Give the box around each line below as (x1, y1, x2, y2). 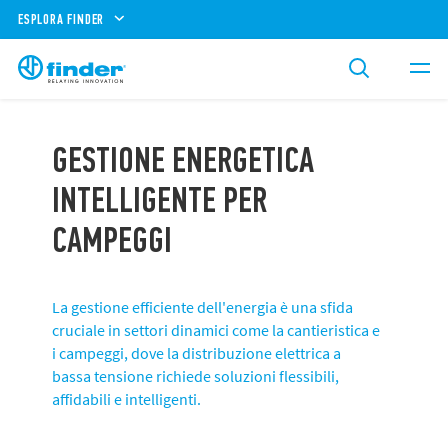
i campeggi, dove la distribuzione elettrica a (52, 343, 341, 363)
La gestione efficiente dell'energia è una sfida (52, 297, 353, 317)
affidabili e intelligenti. (52, 389, 201, 409)
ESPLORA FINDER (18, 10, 105, 28)
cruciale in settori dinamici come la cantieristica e (52, 320, 380, 340)
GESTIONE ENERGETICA (52, 139, 314, 182)
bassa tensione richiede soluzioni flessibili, (52, 366, 339, 386)
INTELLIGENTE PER (52, 179, 267, 222)
